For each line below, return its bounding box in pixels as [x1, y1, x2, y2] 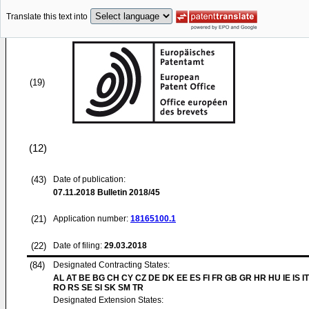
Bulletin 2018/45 [95, 188, 160, 197]
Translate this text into [6, 12, 88, 22]
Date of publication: [53, 175, 126, 184]
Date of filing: [53, 241, 102, 250]
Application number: [53, 214, 130, 223]
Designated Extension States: [53, 295, 163, 305]
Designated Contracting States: [53, 260, 170, 270]
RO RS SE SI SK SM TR [53, 283, 143, 292]
